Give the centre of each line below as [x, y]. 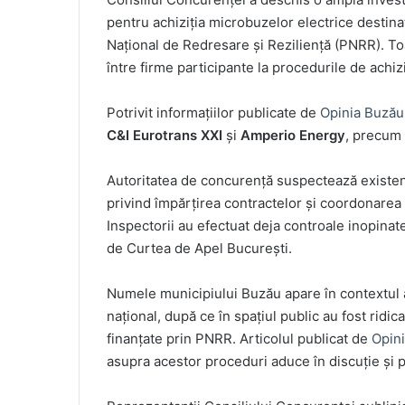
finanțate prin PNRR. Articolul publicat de [239, 339]
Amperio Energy [293, 136]
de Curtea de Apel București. [199, 249]
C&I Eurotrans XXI [165, 136]
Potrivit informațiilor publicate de [213, 113]
